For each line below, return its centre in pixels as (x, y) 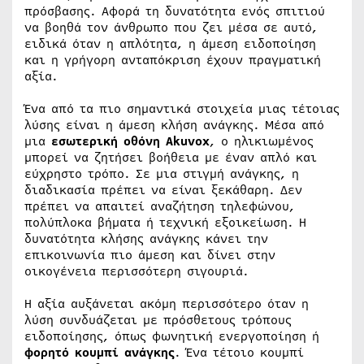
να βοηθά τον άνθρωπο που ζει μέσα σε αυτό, (171, 28)
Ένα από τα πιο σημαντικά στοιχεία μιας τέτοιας (182, 109)
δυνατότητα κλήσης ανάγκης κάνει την (146, 239)
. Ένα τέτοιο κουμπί (239, 353)
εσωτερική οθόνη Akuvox (130, 141)
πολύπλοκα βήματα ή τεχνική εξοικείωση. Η (165, 223)
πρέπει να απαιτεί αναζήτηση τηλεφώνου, (160, 206)
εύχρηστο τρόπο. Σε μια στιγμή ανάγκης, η (162, 174)
